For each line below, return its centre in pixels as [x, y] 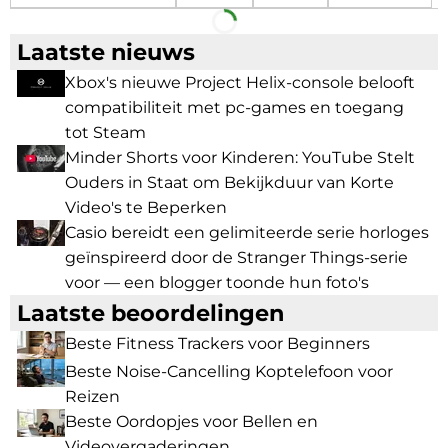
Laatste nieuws [106, 52]
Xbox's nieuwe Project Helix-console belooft [240, 83]
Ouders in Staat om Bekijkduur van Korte [229, 183]
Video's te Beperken [146, 208]
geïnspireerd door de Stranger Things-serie [236, 258]
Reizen [92, 397]
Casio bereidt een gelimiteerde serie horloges [247, 233]
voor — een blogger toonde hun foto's [217, 283]
